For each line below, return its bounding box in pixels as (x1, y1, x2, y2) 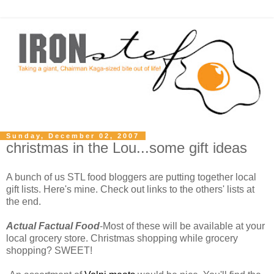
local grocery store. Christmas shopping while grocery (6, 232, 238, 243)
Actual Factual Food (6, 220, 100, 231)
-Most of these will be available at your (100, 220, 265, 231)
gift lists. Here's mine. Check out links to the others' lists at (6, 183, 254, 194)
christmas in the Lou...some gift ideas (6, 139, 247, 156)
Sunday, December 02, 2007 (6, 131, 139, 139)
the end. (6, 196, 41, 207)
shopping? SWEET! (6, 245, 92, 256)
